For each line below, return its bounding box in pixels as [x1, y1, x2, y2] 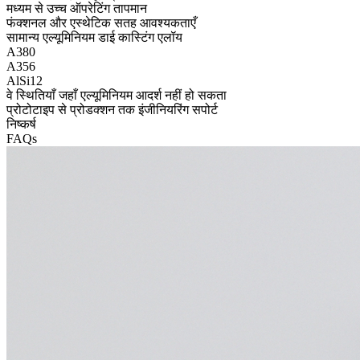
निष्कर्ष [6, 117, 36, 131]
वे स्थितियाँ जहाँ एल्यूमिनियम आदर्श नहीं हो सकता [6, 88, 227, 102]
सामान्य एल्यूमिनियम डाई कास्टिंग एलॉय [6, 30, 182, 44]
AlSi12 [6, 73, 43, 88]
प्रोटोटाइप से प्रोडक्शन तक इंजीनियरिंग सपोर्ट [6, 102, 218, 117]
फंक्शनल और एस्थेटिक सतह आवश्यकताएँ [6, 15, 196, 30]
